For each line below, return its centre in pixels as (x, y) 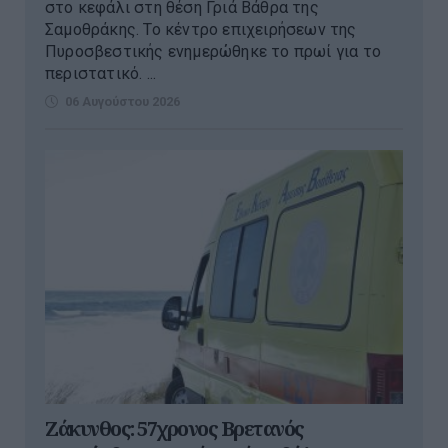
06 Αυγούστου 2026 (122, 101)
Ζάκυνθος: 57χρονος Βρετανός (174, 429)
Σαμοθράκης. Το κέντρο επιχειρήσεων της (201, 29)
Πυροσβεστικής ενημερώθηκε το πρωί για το (213, 51)
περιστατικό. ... (101, 73)
